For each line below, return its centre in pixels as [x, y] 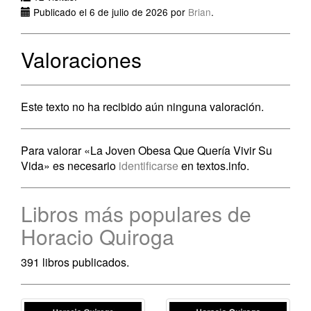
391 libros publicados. [75, 262]
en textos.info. [214, 166]
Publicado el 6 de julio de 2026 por [109, 12]
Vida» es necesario [70, 166]
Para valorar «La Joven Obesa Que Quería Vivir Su [146, 150]
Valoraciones [81, 59]
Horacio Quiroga [98, 236]
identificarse [149, 166]
